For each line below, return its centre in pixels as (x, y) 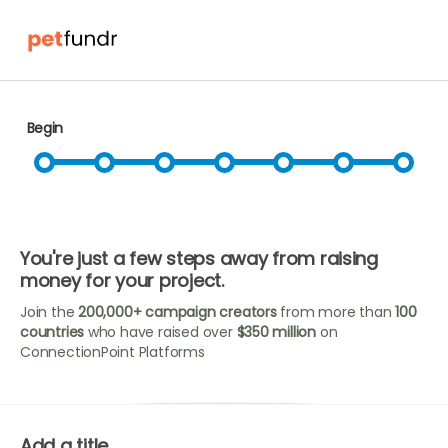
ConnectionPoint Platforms (112, 352)
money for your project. (122, 280)
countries (52, 332)
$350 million (276, 332)
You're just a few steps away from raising (199, 258)
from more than (336, 312)
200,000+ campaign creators (177, 312)
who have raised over (160, 332)
